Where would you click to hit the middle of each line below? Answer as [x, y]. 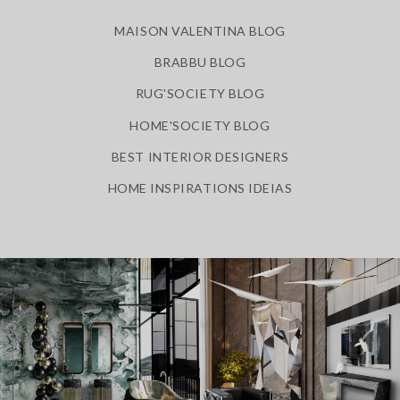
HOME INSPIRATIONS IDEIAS [200, 188]
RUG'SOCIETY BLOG [200, 94]
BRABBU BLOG [200, 62]
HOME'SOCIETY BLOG [200, 125]
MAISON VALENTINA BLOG [200, 30]
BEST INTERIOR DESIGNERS [200, 157]
